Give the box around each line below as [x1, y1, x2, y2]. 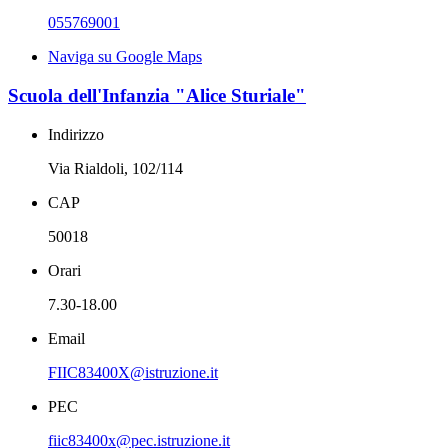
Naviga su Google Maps [48, 48, 202, 66]
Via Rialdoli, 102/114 [48, 159, 183, 177]
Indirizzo [48, 125, 104, 143]
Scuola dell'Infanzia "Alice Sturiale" [8, 84, 306, 106]
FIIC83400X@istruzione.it [48, 363, 218, 381]
